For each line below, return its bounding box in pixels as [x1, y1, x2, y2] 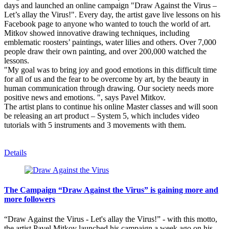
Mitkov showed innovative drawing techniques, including [4, 28, 190, 37]
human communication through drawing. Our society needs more [4, 83, 214, 93]
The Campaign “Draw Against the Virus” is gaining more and [4, 185, 218, 194]
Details [4, 148, 27, 157]
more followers [4, 194, 55, 203]
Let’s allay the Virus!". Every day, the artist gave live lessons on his [4, 10, 220, 19]
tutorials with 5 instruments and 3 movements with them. [4, 120, 186, 129]
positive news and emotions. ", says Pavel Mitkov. [4, 93, 166, 102]
